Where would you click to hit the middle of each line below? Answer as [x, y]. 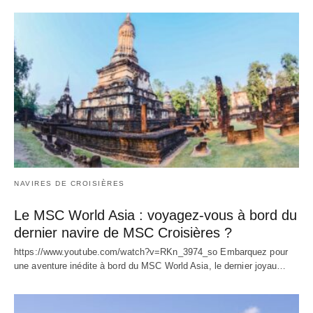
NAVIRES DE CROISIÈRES [70, 183]
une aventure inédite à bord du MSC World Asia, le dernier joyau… [150, 265]
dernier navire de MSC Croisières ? [123, 232]
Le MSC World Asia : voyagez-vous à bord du [155, 215]
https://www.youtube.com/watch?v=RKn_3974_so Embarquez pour [151, 252]
